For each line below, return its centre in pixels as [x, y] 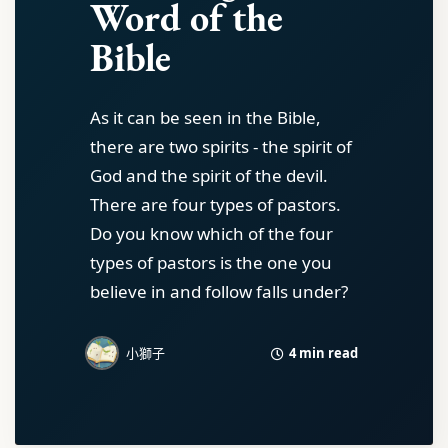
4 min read [322, 352]
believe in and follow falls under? [219, 291]
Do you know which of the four [211, 233]
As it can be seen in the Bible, [205, 117]
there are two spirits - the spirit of [221, 146]
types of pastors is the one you [211, 262]
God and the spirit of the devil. [209, 175]
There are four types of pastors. [215, 204]
